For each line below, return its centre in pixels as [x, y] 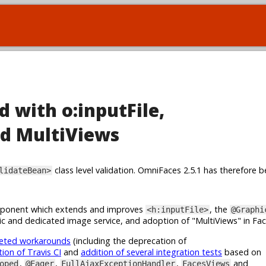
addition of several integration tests [151, 252]
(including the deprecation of [129, 240]
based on [242, 252]
